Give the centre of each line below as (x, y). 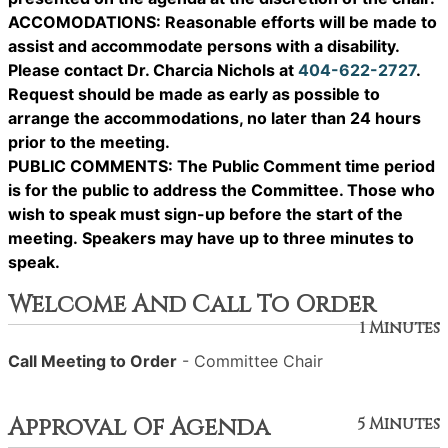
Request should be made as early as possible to (194, 94)
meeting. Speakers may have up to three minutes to (211, 238)
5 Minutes (398, 424)
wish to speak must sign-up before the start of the (205, 214)
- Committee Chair (250, 361)
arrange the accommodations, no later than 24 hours (214, 118)
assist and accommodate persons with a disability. (203, 46)
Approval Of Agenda (139, 428)
